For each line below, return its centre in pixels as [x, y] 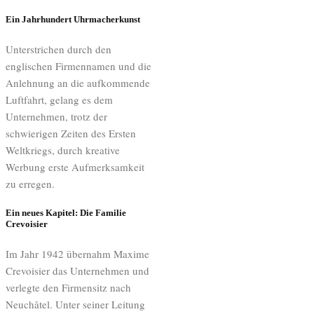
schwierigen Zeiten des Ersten [71, 134]
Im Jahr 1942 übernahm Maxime [77, 254]
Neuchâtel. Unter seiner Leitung [75, 305]
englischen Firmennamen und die [78, 66]
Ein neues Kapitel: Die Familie [66, 213]
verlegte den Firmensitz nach [68, 288]
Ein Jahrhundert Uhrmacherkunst [73, 19]
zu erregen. [30, 184]
